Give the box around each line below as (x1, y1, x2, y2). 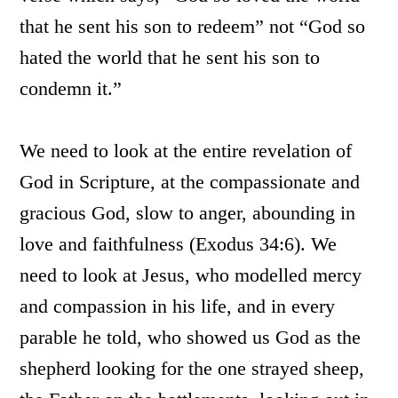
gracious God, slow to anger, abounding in (20, 202, 356, 224)
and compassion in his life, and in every (20, 295, 336, 317)
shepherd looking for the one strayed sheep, (20, 357, 365, 379)
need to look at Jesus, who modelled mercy (20, 264, 362, 286)
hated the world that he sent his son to (20, 46, 321, 68)
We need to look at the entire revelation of (20, 139, 353, 162)
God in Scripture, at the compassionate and (20, 171, 361, 193)
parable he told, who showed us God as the (20, 326, 362, 348)
